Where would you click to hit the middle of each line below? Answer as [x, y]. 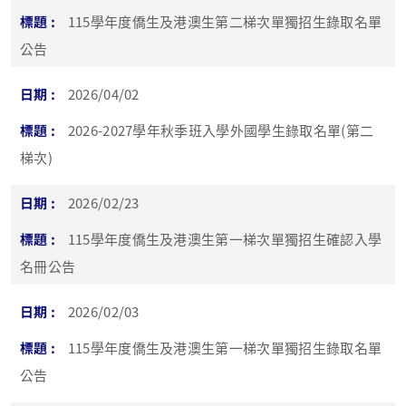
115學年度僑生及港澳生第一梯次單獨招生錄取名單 [225, 348]
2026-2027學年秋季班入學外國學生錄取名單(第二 [221, 130]
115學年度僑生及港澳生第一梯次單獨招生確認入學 [225, 239]
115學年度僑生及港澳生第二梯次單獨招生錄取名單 [225, 21]
